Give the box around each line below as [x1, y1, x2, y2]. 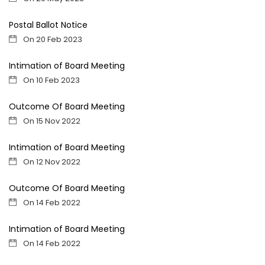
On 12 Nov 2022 [21, 156, 80, 167]
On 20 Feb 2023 [21, 34, 82, 45]
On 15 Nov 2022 [21, 115, 80, 127]
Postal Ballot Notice [9, 19, 88, 31]
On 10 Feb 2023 [21, 75, 80, 86]
